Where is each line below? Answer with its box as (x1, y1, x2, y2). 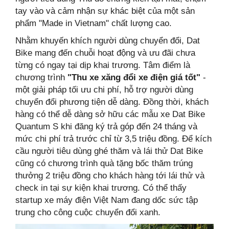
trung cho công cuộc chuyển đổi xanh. (15, 208, 166, 218)
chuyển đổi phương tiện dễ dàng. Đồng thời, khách (15, 97, 209, 107)
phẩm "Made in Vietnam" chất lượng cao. (15, 18, 172, 29)
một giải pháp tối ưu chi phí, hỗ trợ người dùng (15, 85, 193, 95)
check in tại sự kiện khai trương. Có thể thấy (15, 183, 187, 193)
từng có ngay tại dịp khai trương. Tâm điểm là (15, 60, 190, 71)
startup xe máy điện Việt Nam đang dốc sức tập (15, 195, 198, 205)
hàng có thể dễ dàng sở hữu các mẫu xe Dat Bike (15, 109, 205, 120)
